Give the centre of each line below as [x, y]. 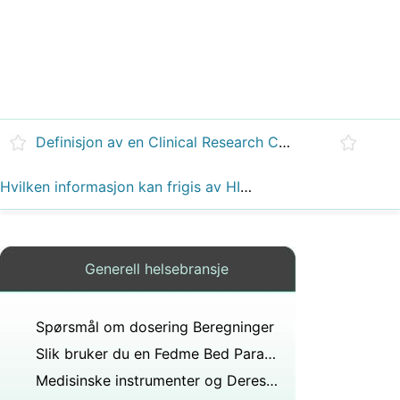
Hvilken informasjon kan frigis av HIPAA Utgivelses [246, 187]
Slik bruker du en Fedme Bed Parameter [270, 354]
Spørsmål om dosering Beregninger [155, 327]
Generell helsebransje [157, 269]
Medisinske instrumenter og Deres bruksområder [272, 380]
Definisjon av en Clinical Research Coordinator [284, 142]
